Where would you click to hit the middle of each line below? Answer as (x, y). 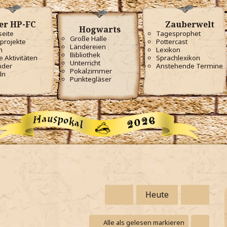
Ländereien (88, 47)
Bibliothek (85, 55)
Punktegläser (91, 79)
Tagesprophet (178, 33)
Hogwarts (99, 29)
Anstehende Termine (190, 66)
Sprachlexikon (178, 58)
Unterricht (85, 63)
